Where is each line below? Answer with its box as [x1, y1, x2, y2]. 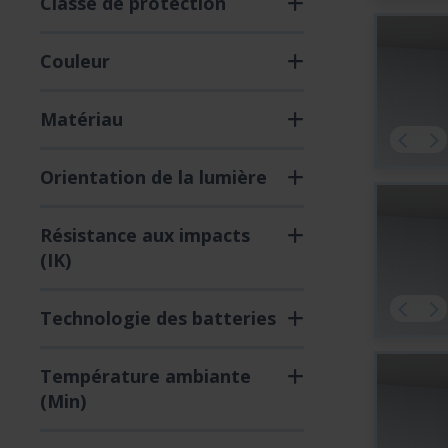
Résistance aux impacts [40, 223, 250, 247]
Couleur [40, 49, 110, 73]
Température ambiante [40, 364, 251, 388]
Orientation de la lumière [40, 165, 267, 189]
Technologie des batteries [40, 306, 276, 330]
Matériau [40, 107, 123, 131]
